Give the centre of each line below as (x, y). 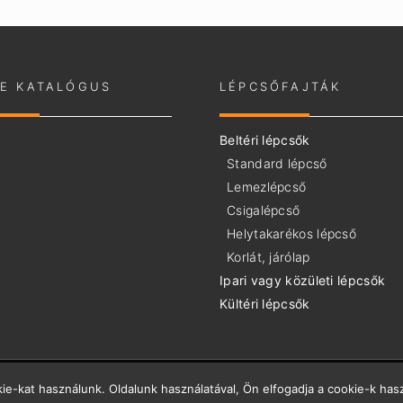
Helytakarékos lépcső (291, 233)
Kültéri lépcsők (265, 304)
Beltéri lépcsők (265, 140)
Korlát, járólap (269, 257)
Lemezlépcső (267, 187)
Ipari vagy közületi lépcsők (303, 280)
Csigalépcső (264, 210)
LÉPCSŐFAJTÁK (281, 86)
